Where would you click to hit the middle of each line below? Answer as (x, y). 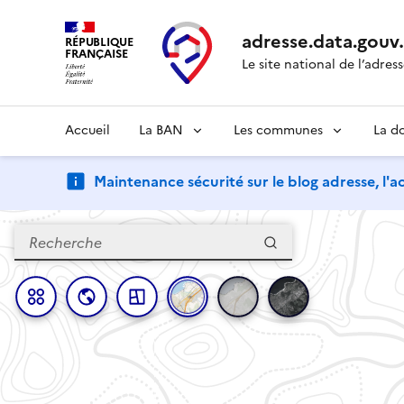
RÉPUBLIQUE (99, 42)
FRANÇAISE (96, 54)
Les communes (278, 130)
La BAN (161, 130)
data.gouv (356, 42)
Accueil (87, 130)
